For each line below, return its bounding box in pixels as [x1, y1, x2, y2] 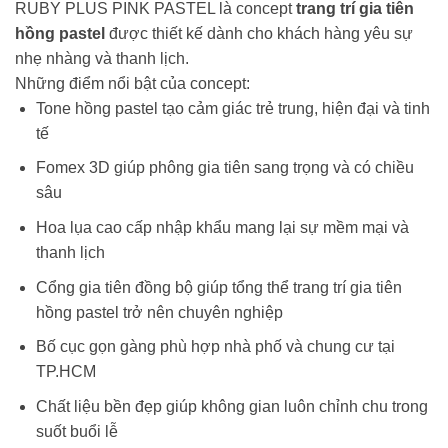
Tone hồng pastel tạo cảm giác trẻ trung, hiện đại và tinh [35, 99, 430, 117]
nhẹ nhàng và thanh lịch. [15, 49, 189, 67]
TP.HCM [35, 363, 96, 381]
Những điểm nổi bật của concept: [15, 74, 250, 92]
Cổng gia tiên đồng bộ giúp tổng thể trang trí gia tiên [35, 278, 402, 296]
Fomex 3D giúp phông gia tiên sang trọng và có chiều [35, 159, 414, 177]
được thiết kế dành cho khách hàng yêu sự [105, 24, 413, 42]
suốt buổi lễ [35, 422, 118, 440]
